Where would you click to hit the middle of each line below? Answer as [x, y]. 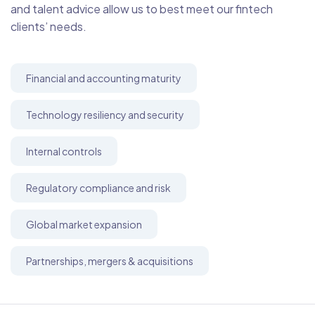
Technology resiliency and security [105, 114]
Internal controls [64, 151]
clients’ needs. [49, 26]
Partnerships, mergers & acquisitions [110, 261]
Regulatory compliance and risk [98, 187]
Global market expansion [84, 224]
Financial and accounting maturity [104, 78]
